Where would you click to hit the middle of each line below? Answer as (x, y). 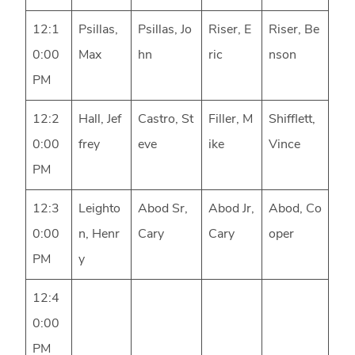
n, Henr (99, 235)
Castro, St (166, 120)
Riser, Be (294, 31)
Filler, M (231, 120)
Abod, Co (296, 210)
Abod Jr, (232, 210)
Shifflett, (292, 120)
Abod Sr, (163, 210)
